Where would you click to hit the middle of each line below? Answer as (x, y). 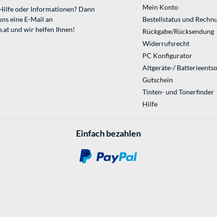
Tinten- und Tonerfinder (178, 92)
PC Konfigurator (167, 56)
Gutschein (157, 80)
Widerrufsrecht (166, 44)
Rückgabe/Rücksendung (178, 31)
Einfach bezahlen (108, 133)
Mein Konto (160, 7)
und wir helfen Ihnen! (42, 30)
